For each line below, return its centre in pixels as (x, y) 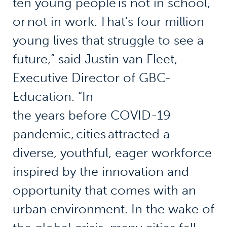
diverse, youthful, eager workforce (112, 153)
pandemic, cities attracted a (91, 134)
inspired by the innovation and (101, 172)
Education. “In (53, 97)
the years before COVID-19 (91, 116)
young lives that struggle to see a (108, 41)
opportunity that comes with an (104, 191)
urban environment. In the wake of (113, 209)
